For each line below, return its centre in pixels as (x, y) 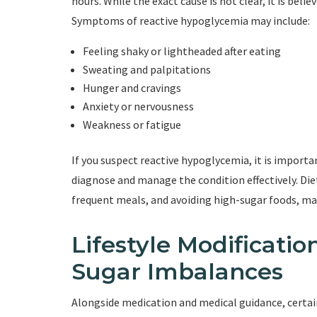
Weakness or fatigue (132, 125)
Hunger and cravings (132, 88)
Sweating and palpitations (146, 70)
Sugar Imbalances (177, 272)
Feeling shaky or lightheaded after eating (181, 51)
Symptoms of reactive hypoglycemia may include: (190, 21)
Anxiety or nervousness (138, 106)
